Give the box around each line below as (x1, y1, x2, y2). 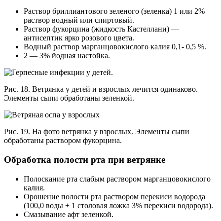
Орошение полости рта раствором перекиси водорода (24, 192, 205, 201)
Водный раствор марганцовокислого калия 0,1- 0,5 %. (24, 42, 206, 51)
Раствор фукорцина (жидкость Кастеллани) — (24, 25, 179, 34)
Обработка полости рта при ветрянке (4, 154, 165, 165)
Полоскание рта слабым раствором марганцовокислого (24, 174, 211, 183)
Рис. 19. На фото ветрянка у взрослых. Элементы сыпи (4, 127, 189, 136)
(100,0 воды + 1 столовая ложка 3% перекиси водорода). (24, 201, 213, 210)
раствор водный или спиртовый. (24, 16, 134, 25)
